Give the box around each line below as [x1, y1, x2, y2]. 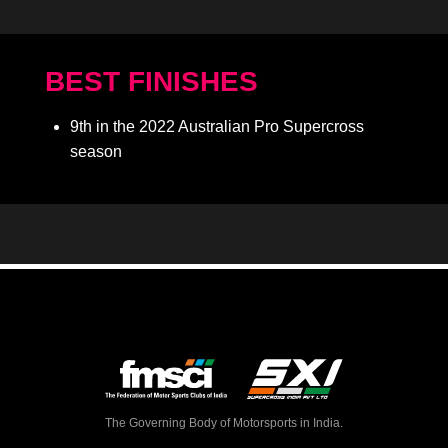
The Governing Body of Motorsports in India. [105, 416, 343, 431]
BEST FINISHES [45, 66, 258, 98]
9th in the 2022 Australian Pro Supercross [70, 118, 364, 136]
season [70, 143, 122, 161]
